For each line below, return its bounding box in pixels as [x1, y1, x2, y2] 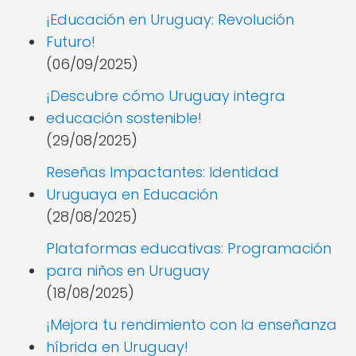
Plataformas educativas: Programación [46, 238, 331, 258]
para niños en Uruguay [46, 261, 210, 281]
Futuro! [46, 32, 95, 52]
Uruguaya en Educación [46, 184, 218, 204]
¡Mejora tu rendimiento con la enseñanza [46, 315, 337, 335]
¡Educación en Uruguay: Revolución [46, 10, 294, 29]
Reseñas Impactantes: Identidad [46, 162, 279, 182]
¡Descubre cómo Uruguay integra [46, 86, 285, 106]
